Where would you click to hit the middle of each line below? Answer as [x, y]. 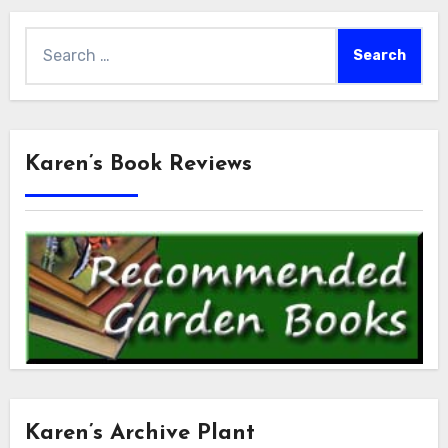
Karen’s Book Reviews [138, 164]
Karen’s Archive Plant [139, 433]
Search [50, 39]
